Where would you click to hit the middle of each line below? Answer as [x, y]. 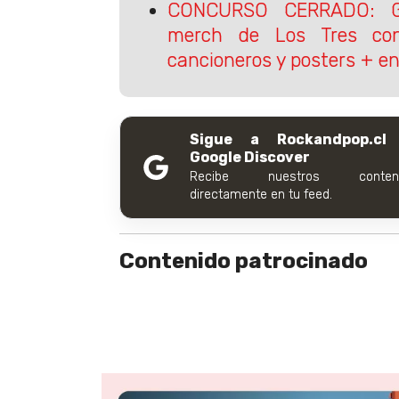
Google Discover [250, 158]
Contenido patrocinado [244, 261]
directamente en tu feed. [261, 195]
